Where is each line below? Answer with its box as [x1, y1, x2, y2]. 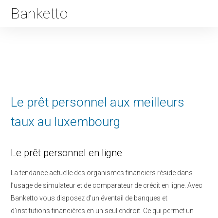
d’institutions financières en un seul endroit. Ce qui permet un [11, 207, 194, 215]
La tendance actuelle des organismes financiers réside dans [11, 169, 193, 177]
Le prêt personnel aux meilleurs [11, 95, 184, 109]
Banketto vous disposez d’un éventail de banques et [11, 194, 167, 202]
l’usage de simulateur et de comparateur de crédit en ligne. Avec [11, 182, 202, 189]
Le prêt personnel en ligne [11, 147, 122, 159]
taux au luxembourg [11, 114, 120, 129]
